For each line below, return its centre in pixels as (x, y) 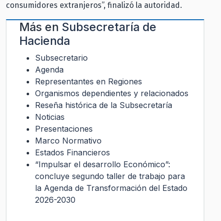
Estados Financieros (73, 152)
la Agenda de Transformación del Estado (111, 188)
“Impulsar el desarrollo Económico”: (103, 164)
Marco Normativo (68, 140)
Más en (40, 27)
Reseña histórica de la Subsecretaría (104, 105)
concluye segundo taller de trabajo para (110, 176)
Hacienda (45, 40)
